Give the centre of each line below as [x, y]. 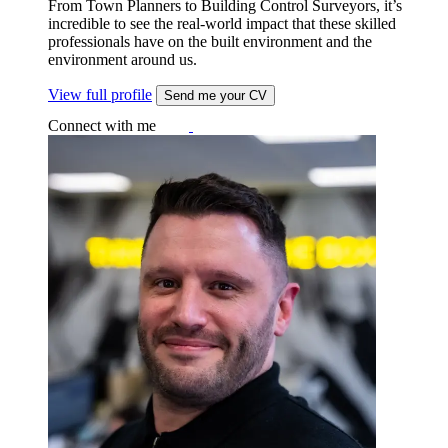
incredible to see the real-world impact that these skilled [222, 23]
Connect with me [102, 125]
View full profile [100, 94]
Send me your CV [215, 95]
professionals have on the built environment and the [210, 41]
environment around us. [122, 59]
